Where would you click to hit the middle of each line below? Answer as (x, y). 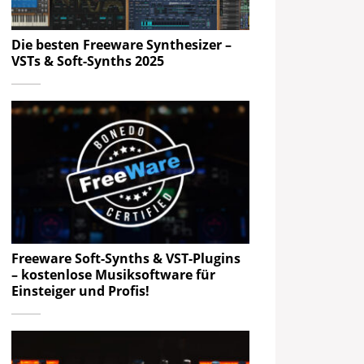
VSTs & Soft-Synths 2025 (88, 61)
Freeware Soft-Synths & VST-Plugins (126, 258)
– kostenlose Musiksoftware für (114, 274)
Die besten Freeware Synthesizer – (122, 45)
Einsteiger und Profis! (81, 290)
